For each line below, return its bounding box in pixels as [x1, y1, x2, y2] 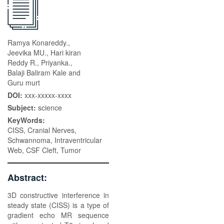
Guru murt [7, 77, 40, 87]
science [38, 102, 62, 112]
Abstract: [7, 171, 49, 184]
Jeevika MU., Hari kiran [7, 47, 81, 57]
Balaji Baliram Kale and [7, 67, 80, 77]
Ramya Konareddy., [7, 37, 70, 47]
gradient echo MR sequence [7, 210, 109, 220]
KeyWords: [7, 115, 47, 125]
